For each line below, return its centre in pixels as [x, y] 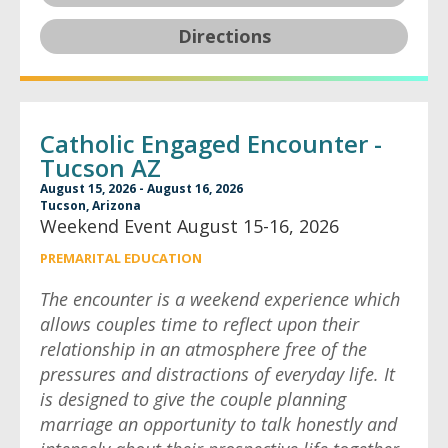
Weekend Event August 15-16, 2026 [189, 226]
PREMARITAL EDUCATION [121, 258]
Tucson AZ [100, 167]
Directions [224, 36]
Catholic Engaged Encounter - [211, 143]
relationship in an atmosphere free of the [203, 349]
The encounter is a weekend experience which [220, 299]
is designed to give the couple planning [193, 399]
